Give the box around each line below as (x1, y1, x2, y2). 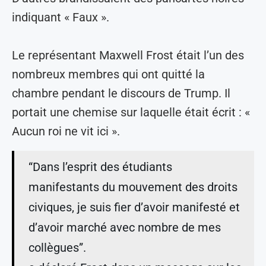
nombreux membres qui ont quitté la (12, 66, 205, 81)
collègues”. (28, 240, 86, 255)
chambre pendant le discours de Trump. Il (12, 85, 230, 100)
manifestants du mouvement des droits (28, 179, 237, 194)
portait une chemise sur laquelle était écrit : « (12, 104, 250, 119)
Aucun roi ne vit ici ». (12, 123, 120, 138)
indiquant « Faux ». (12, 9, 109, 24)
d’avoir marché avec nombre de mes (28, 220, 221, 235)
